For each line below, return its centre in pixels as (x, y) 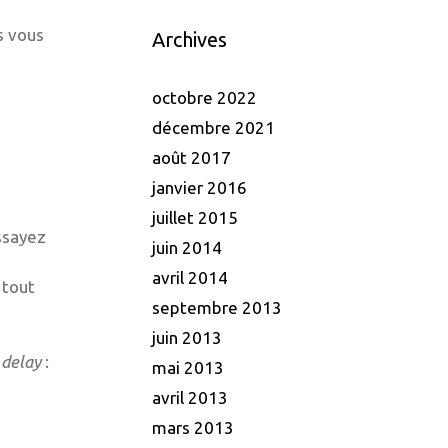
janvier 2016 (199, 188)
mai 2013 (188, 368)
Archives (189, 40)
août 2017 (191, 158)
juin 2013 (187, 338)
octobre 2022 (204, 98)
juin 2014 (187, 248)
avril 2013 (190, 398)
